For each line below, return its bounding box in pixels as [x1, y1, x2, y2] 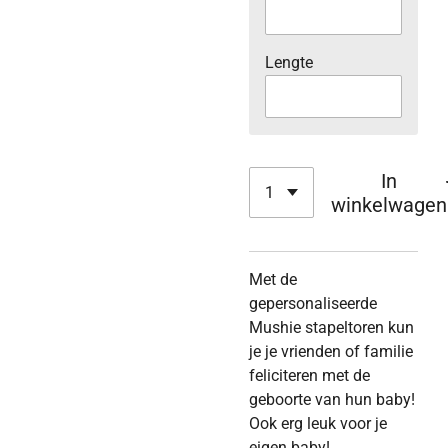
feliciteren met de [249, 366, 370, 386]
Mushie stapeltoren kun [249, 318, 414, 338]
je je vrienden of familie [249, 342, 413, 362]
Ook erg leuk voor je [249, 414, 387, 434]
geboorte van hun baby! [249, 390, 415, 410]
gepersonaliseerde [249, 294, 377, 314]
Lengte [265, 53, 314, 73]
